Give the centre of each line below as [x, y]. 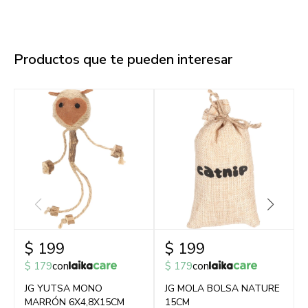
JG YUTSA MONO [64, 288]
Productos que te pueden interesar [123, 59]
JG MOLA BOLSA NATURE [222, 288]
